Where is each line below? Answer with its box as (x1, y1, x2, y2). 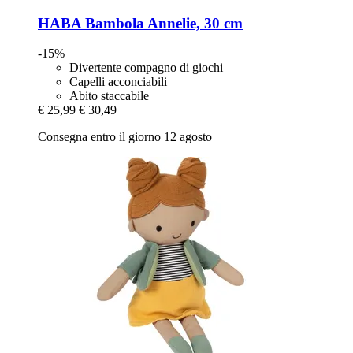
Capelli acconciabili (69, 75, 167, 89)
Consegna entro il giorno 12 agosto (38, 130, 212, 144)
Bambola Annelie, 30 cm (81, 14, 243, 32)
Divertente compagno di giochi (69, 61, 223, 75)
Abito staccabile (69, 89, 149, 103)
